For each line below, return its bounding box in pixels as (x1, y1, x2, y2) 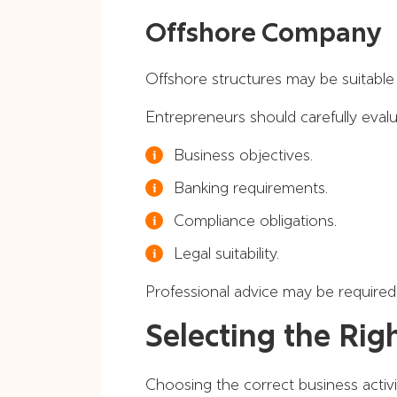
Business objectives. (174, 144, 313, 165)
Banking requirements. (174, 177, 328, 198)
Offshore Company (145, 16, 382, 49)
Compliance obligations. (174, 210, 337, 230)
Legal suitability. (174, 243, 279, 263)
